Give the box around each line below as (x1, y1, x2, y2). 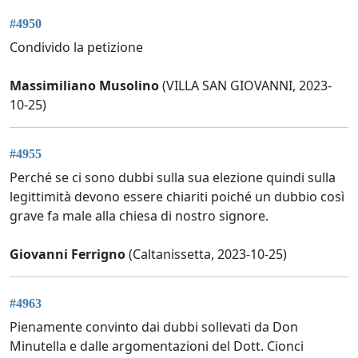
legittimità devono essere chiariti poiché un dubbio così (10, 188, 344, 205)
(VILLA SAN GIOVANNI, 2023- (159, 76, 332, 94)
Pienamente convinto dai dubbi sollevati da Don (10, 318, 298, 336)
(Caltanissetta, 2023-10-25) (125, 245, 287, 263)
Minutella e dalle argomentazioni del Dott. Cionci (10, 337, 304, 356)
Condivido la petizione (10, 38, 143, 56)
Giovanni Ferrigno (10, 245, 125, 263)
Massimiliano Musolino (10, 76, 159, 94)
